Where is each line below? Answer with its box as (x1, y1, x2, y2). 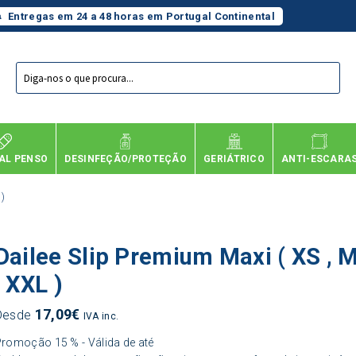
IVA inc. (83, 310, 119, 322)
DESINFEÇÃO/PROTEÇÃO (64, 153, 188, 164)
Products (15, 60, 63, 73)
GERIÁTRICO (203, 153, 265, 164)
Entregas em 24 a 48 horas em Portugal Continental (8, 10, 275, 22)
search (15, 71, 51, 84)
